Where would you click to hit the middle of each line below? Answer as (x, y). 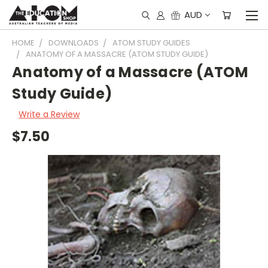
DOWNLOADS (74, 43)
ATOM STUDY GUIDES (151, 43)
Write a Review (49, 114)
